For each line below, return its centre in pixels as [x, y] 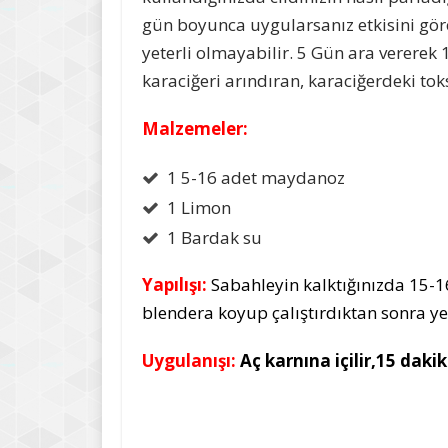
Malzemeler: [195, 128]
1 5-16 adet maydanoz [256, 177]
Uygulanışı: [189, 360]
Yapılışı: [174, 284]
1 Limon [199, 207]
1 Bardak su [214, 237]
